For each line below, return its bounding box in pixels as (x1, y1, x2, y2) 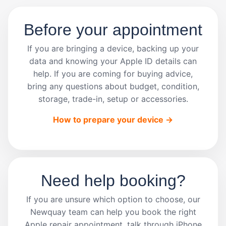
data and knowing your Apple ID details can (29, 56, 197, 67)
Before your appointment (24, 21, 202, 39)
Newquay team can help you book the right (30, 207, 196, 217)
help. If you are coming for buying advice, (33, 69, 193, 79)
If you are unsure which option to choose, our (26, 194, 200, 205)
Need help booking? (40, 172, 186, 190)
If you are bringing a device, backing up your (27, 43, 199, 54)
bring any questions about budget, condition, (27, 81, 199, 92)
